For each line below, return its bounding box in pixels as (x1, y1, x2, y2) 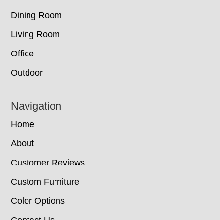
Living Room (11, 29, 60, 39)
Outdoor (11, 67, 43, 78)
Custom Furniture (11, 176, 80, 187)
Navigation (11, 99, 62, 112)
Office (11, 48, 34, 58)
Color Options (11, 195, 65, 206)
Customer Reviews (11, 157, 85, 167)
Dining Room (11, 10, 62, 20)
